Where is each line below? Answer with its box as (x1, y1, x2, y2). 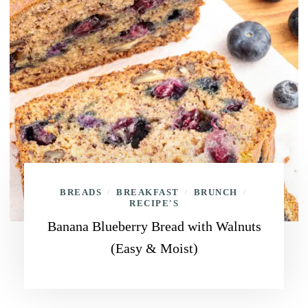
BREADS (60, 187, 102, 197)
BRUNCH (193, 187, 238, 197)
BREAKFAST (116, 187, 179, 197)
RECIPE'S (129, 198, 179, 208)
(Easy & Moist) (110, 241, 198, 256)
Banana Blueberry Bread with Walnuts (47, 219, 261, 234)
